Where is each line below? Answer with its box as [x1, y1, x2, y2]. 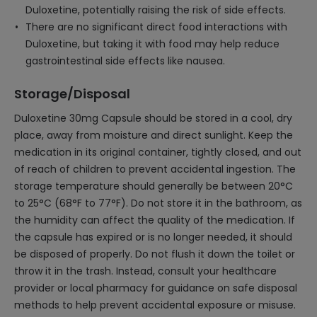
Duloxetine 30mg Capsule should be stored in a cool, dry [14, 111, 292, 125]
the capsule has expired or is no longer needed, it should [14, 230, 292, 244]
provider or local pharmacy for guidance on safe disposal [14, 281, 297, 295]
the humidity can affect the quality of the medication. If [14, 213, 295, 227]
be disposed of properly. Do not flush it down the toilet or [14, 247, 295, 261]
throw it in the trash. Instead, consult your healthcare [14, 264, 277, 278]
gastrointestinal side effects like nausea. [25, 54, 225, 68]
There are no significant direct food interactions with [25, 20, 287, 34]
